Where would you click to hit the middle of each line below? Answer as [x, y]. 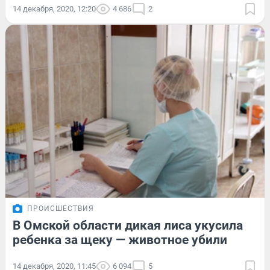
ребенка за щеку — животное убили [120, 240]
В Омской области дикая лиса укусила [128, 225]
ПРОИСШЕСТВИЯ [61, 208]
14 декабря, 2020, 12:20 [54, 8]
